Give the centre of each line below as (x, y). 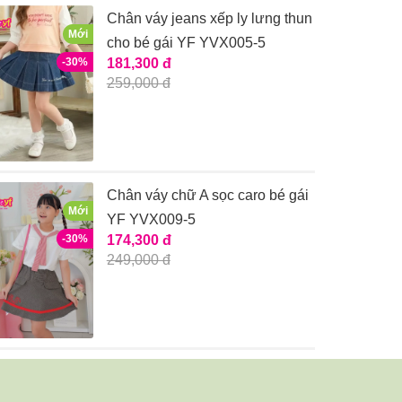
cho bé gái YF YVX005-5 (186, 42)
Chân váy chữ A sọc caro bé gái (207, 196)
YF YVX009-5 (151, 220)
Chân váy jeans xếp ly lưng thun (209, 18)
